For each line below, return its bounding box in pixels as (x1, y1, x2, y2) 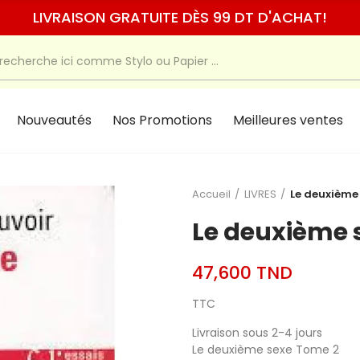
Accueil (192, 186, 231, 202)
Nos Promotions (112, 111, 212, 129)
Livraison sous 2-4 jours (192, 325, 322, 341)
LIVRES (244, 186, 276, 202)
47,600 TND (192, 260, 292, 285)
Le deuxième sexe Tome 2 (192, 342, 339, 358)
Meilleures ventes (232, 111, 343, 129)
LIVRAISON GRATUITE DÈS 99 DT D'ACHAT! (33, 7, 327, 27)
